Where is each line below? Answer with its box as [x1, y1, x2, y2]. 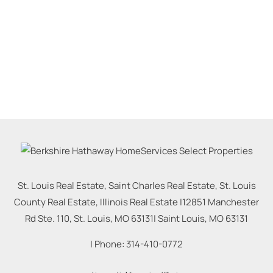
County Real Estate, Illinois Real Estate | [14, 196, 182, 209]
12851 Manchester [182, 196, 259, 209]
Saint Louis [158, 212, 205, 225]
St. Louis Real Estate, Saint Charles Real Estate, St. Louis [17, 179, 256, 193]
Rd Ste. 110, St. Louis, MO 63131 [25, 212, 154, 225]
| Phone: [90, 238, 126, 251]
